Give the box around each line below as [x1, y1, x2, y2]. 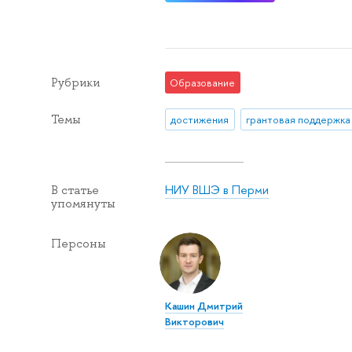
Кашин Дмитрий [164, 298, 243, 313]
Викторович [164, 313, 224, 328]
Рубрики [50, 75, 100, 91]
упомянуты [50, 195, 115, 211]
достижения [170, 112, 229, 126]
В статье [50, 181, 99, 198]
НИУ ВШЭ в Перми [164, 181, 269, 198]
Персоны [50, 235, 106, 251]
